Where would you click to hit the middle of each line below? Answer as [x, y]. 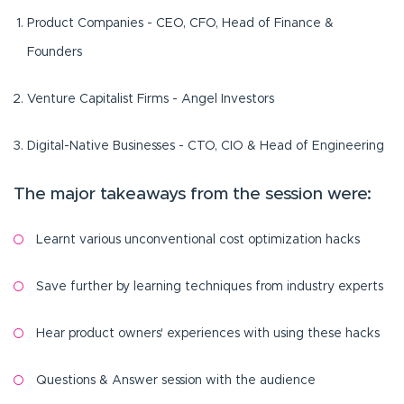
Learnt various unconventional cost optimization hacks [198, 240]
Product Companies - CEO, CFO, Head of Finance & [180, 24]
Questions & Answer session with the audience [176, 381]
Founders [55, 53]
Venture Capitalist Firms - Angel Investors [151, 100]
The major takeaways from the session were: [193, 194]
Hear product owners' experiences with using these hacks [208, 334]
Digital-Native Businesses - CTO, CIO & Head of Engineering [206, 147]
